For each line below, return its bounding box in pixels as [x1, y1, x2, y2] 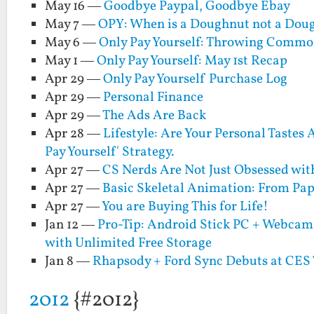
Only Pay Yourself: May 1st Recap [97, 51, 288, 70]
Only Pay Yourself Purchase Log [103, 69, 288, 88]
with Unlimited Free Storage [45, 233, 212, 252]
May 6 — [45, 33, 100, 52]
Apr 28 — [45, 124, 104, 143]
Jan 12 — [45, 215, 98, 234]
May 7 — [45, 15, 99, 34]
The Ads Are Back [102, 106, 207, 125]
